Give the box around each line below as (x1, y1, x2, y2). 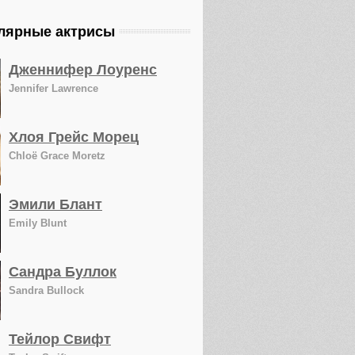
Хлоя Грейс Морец (8, 129, 139, 145)
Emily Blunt (8, 217, 67, 229)
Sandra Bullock (8, 284, 84, 296)
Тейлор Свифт (8, 331, 111, 347)
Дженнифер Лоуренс (8, 62, 157, 78)
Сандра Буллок (8, 264, 116, 280)
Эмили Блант (8, 197, 102, 212)
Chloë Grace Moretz (8, 150, 105, 162)
